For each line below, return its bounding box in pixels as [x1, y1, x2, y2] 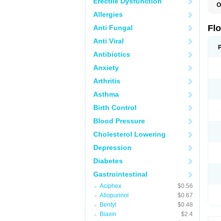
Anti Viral [93, 37, 124, 45]
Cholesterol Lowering [93, 130, 166, 138]
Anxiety [93, 64, 119, 72]
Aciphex [100, 183, 121, 189]
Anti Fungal [93, 24, 133, 32]
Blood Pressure [93, 117, 145, 125]
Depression [93, 144, 132, 151]
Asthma [93, 90, 119, 98]
